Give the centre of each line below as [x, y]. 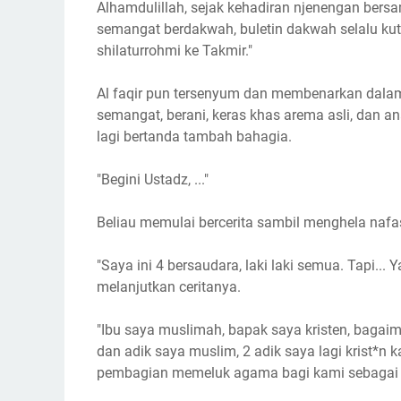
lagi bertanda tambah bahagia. [194, 137]
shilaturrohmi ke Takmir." [175, 51]
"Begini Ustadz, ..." [153, 179]
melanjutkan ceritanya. [169, 287]
